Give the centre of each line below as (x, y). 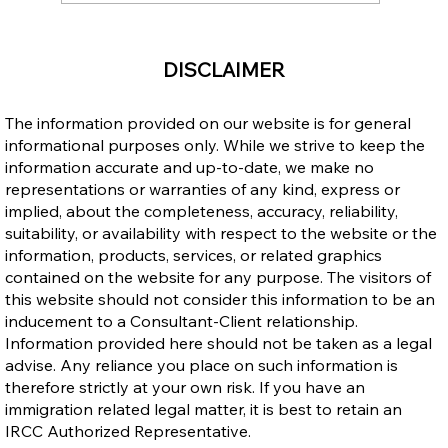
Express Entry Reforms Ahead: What (246, 50)
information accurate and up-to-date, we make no (190, 166)
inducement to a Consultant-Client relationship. (182, 320)
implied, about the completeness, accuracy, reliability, (202, 210)
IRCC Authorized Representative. (128, 430)
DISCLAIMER (224, 69)
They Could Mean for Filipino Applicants (261, 73)
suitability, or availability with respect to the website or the (221, 232)
